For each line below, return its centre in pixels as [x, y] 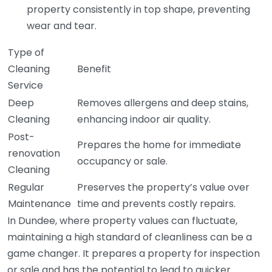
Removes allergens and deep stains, [163, 103]
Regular [26, 187]
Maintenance [39, 204]
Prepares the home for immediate [159, 145]
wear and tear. [62, 26]
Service [25, 85]
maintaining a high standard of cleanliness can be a [130, 237]
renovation [34, 153]
